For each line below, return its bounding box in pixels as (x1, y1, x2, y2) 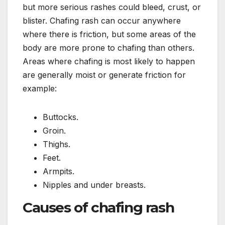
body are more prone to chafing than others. (23, 43, 194, 53)
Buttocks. (43, 112, 78, 123)
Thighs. (43, 139, 70, 150)
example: (23, 83, 57, 94)
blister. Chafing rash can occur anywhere (23, 16, 181, 26)
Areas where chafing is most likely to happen (23, 56, 195, 67)
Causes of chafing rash (23, 199, 174, 216)
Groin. (43, 126, 66, 136)
